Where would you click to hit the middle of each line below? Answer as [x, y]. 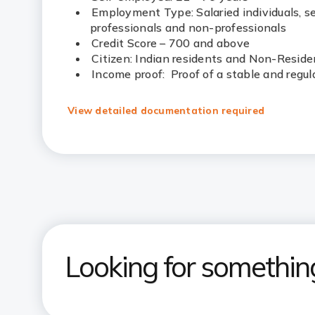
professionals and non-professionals [188, 27]
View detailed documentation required [166, 110]
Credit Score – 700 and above [171, 43]
